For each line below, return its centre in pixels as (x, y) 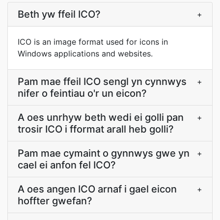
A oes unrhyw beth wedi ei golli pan (101, 117)
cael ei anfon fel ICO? (67, 165)
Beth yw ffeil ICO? (59, 14)
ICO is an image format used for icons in (93, 42)
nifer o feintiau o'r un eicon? (82, 93)
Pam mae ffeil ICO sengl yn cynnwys (102, 82)
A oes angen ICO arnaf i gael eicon (97, 189)
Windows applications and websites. (85, 54)
